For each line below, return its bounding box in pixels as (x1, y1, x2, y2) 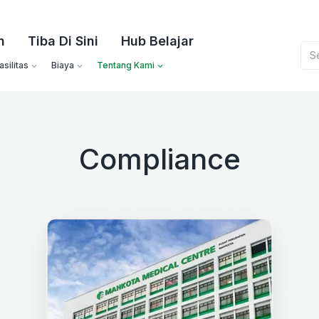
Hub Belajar (121, 33, 194, 48)
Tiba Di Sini (28, 33, 99, 48)
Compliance (78, 142, 241, 177)
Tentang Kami (97, 60, 155, 70)
